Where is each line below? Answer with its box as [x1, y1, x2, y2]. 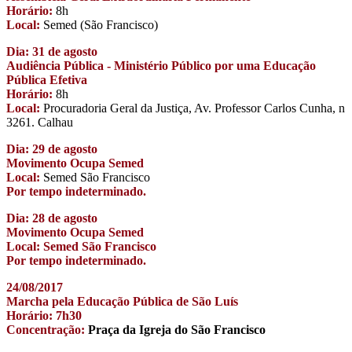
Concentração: [6, 322, 85, 336]
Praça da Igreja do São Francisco [85, 322, 266, 336]
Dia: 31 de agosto [6, 44, 97, 58]
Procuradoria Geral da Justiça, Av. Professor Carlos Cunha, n [40, 101, 345, 115]
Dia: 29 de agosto [6, 141, 97, 156]
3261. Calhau [6, 115, 73, 129]
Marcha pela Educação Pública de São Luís [6, 294, 238, 308]
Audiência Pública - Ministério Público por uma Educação [6, 58, 316, 72]
